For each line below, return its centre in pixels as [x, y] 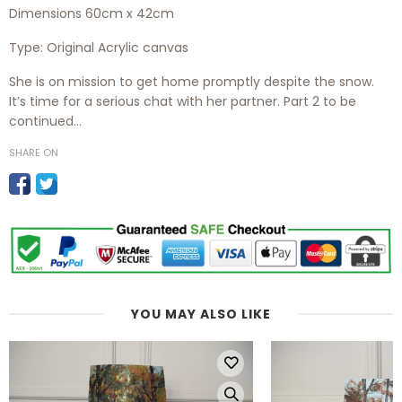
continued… [45, 121]
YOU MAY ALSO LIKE [201, 314]
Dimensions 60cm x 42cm [92, 13]
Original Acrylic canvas [118, 47]
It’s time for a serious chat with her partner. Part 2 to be [183, 101]
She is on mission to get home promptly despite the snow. [192, 81]
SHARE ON [34, 152]
